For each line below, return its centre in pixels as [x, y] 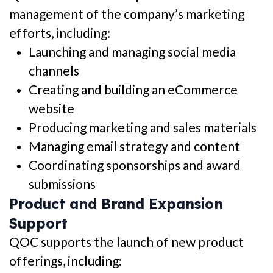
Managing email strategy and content [134, 146]
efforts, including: [60, 33]
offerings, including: [66, 261]
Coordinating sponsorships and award [135, 165]
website [51, 108]
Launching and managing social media [132, 52]
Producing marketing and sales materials [143, 127]
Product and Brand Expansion [116, 204]
